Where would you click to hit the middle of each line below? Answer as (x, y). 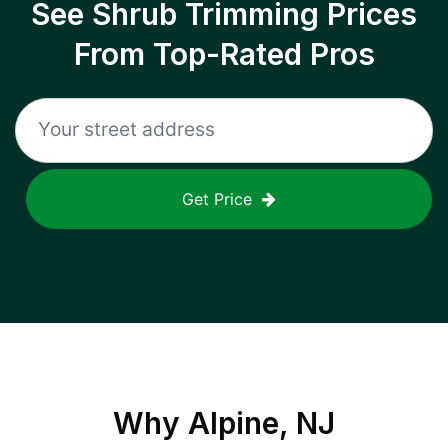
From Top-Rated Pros (224, 54)
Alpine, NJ (261, 423)
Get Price (217, 199)
